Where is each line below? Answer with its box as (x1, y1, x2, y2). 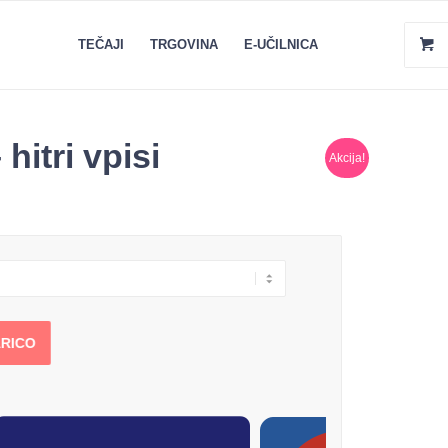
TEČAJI (78, 37, 124, 52)
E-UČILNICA (244, 37, 318, 52)
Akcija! (329, 151, 365, 165)
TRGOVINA (150, 37, 218, 52)
